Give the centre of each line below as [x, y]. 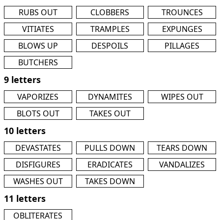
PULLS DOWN [110, 148]
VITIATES [38, 29]
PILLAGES [182, 46]
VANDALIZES [182, 165]
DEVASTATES [38, 148]
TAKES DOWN [110, 181]
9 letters [22, 80]
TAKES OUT [110, 113]
